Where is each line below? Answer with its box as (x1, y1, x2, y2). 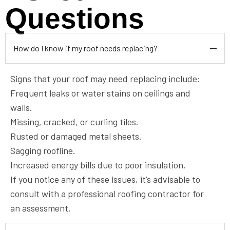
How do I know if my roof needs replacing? (13, 43, 158, 53)
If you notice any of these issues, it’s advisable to (10, 174, 200, 185)
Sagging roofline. (10, 145, 75, 156)
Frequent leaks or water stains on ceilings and (10, 87, 190, 99)
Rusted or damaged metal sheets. (10, 130, 142, 142)
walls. (10, 102, 32, 113)
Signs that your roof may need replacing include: (10, 73, 200, 84)
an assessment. (10, 202, 71, 214)
